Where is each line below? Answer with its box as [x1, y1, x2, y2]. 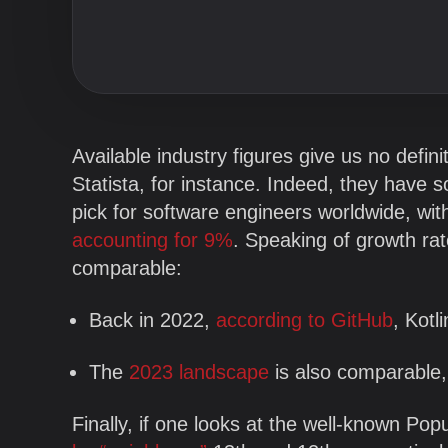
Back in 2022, [89, 309, 216, 331]
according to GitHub [216, 309, 393, 331]
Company [64, 142, 189, 184]
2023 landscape [129, 361, 269, 383]
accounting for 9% [72, 229, 233, 251]
